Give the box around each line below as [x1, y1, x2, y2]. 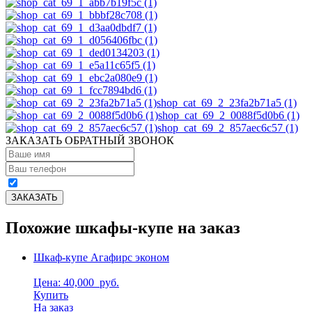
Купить [33, 288, 68, 301]
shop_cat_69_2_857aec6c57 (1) [157, 121, 298, 134]
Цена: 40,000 [33, 276, 97, 288]
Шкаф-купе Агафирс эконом [33, 251, 169, 263]
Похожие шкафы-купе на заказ [6, 218, 240, 237]
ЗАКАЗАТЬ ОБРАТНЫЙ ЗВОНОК [6, 134, 174, 146]
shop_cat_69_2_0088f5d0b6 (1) [158, 109, 299, 121]
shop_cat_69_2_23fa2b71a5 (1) [157, 96, 297, 109]
